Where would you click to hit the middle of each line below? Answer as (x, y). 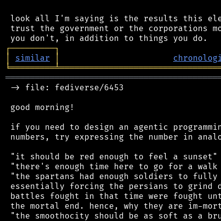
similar (33, 58)
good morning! (40, 107)
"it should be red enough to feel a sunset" (111, 157)
